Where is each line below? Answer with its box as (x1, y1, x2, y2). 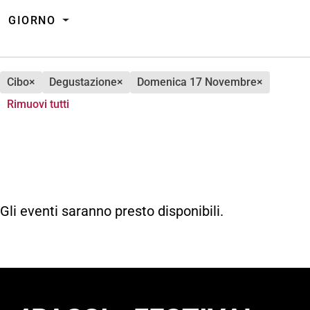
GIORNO (8, 13, 56, 27)
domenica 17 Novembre (144, 75, 257, 89)
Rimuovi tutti (7, 97, 69, 111)
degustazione (56, 75, 117, 89)
